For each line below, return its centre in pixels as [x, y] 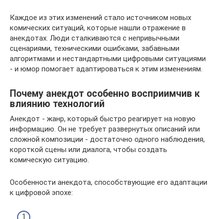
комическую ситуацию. [49, 160]
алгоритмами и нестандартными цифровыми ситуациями [108, 59]
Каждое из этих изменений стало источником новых [100, 18]
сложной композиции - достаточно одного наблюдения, [107, 139]
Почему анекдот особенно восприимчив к [105, 94]
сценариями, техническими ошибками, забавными [95, 48]
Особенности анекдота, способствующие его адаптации [109, 182]
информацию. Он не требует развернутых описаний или [105, 129]
